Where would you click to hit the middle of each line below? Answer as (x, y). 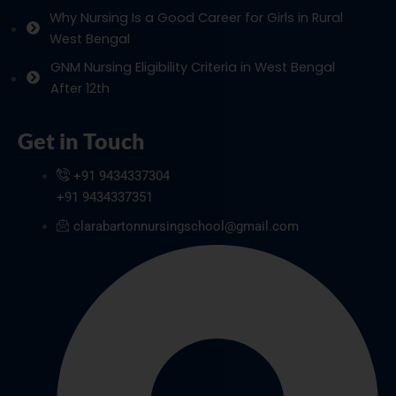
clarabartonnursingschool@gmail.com (186, 226)
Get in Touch (81, 140)
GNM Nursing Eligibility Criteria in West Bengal (193, 67)
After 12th (80, 88)
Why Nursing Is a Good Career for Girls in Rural (197, 17)
